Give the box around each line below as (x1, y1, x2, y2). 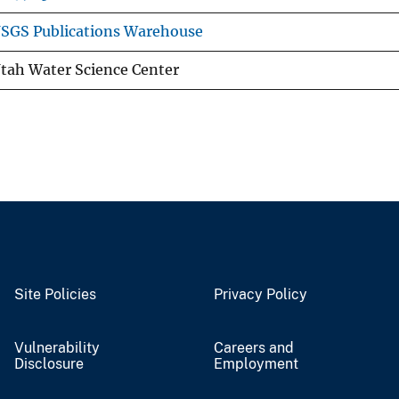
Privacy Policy (214, 285, 307, 303)
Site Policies (14, 285, 96, 303)
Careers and (214, 338, 294, 356)
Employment (214, 354, 298, 372)
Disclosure (14, 354, 84, 372)
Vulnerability (14, 338, 100, 356)
